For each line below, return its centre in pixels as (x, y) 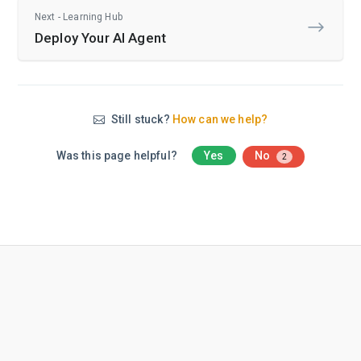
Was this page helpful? (118, 155)
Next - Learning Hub (79, 17)
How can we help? (220, 119)
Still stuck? (140, 119)
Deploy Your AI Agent (100, 37)
